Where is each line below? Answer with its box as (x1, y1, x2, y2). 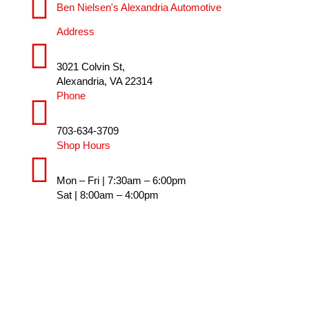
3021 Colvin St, (57, 61, 125, 72)
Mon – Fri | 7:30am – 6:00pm (57, 175, 186, 186)
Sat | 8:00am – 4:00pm (57, 189, 159, 201)
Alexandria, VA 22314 (57, 75, 152, 87)
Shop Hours (57, 139, 110, 151)
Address (57, 26, 94, 37)
